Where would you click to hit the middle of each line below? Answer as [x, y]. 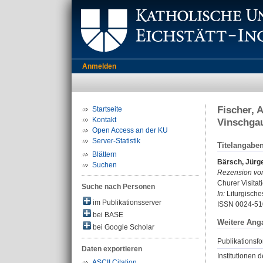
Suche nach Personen [118, 187]
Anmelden [99, 66]
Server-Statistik [116, 141]
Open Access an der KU [130, 130]
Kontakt [104, 120]
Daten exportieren [112, 249]
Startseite [107, 109]
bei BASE [107, 215]
